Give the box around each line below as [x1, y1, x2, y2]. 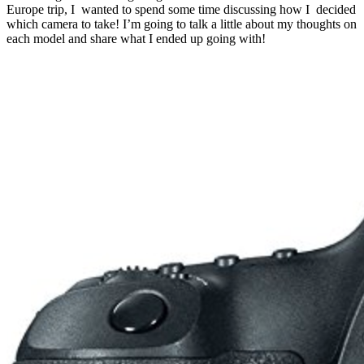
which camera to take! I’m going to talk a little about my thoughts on [6, 16, 357, 31]
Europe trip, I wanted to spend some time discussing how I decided [6, 2, 356, 16]
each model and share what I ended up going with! [6, 31, 266, 45]
